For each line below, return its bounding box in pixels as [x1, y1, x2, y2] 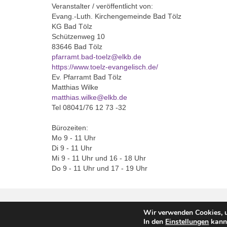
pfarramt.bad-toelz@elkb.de [52, 52, 141, 61]
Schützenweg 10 [52, 32, 105, 41]
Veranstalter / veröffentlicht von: [52, 2, 153, 10]
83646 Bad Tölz [52, 42, 102, 51]
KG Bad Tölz [52, 22, 92, 30]
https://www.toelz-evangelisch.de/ [52, 62, 158, 71]
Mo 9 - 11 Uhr [52, 133, 96, 142]
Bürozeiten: [52, 123, 88, 132]
